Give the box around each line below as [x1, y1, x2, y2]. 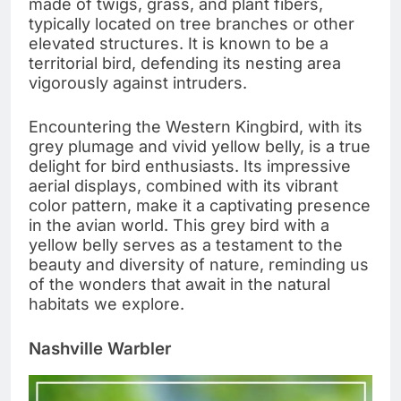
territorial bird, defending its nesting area [29, 53, 341, 73]
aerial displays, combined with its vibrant [29, 175, 338, 195]
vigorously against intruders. [29, 73, 247, 92]
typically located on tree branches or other [29, 13, 354, 33]
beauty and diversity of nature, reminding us [29, 254, 369, 274]
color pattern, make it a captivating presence [29, 195, 371, 215]
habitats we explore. [29, 294, 184, 313]
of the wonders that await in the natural [29, 274, 330, 294]
